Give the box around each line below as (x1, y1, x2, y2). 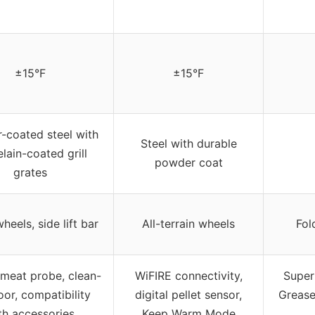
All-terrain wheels (142, 217, 235, 231)
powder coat (154, 155, 223, 170)
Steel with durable (140, 136, 237, 151)
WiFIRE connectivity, (134, 269, 243, 283)
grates (13, 165, 47, 180)
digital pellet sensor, (135, 288, 242, 302)
